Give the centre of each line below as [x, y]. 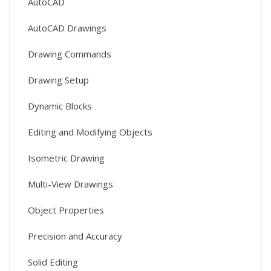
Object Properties [66, 210]
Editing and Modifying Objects [90, 132]
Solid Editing [53, 262]
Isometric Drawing [66, 158]
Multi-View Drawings [70, 184]
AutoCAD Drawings [67, 28]
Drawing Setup [58, 80]
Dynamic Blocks [60, 106]
